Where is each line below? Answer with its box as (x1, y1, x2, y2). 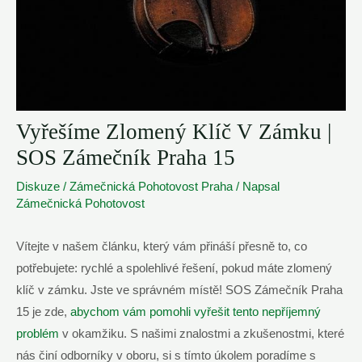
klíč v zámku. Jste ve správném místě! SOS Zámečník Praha (16, 283, 343, 297)
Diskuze (16, 179, 60, 193)
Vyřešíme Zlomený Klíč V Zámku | (16, 119, 331, 144)
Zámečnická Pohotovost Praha (69, 179, 233, 193)
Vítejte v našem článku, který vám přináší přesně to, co (16, 239, 307, 253)
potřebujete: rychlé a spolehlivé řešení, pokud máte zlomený (16, 261, 332, 275)
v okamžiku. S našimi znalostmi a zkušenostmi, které (59, 326, 344, 340)
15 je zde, (16, 305, 70, 318)
